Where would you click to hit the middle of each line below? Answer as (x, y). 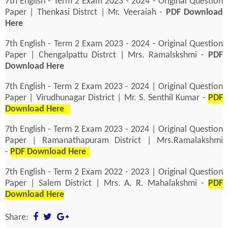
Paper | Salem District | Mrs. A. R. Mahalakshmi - (107, 183)
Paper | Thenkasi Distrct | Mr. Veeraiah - (85, 12)
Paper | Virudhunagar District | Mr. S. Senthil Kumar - (107, 98)
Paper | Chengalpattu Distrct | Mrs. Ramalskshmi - (107, 55)
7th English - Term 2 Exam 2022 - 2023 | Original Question (114, 172)
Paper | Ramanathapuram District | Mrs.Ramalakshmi (114, 140)
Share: (18, 217)
